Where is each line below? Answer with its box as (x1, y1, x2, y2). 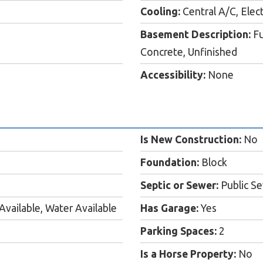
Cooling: (140, 6, 180, 18)
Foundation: (140, 157, 199, 168)
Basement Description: (140, 29, 251, 41)
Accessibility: (140, 69, 205, 81)
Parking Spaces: (140, 225, 217, 237)
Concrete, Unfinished (140, 46, 237, 58)
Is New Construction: (140, 134, 241, 146)
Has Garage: (140, 203, 198, 214)
